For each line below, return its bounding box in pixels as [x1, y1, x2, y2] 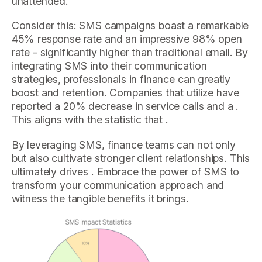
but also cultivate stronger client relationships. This [11, 152, 250, 165]
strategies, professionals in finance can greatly [11, 73, 231, 86]
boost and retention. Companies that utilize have [11, 87, 240, 99]
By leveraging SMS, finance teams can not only [11, 139, 236, 151]
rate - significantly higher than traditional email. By [11, 46, 249, 59]
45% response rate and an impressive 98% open [11, 33, 242, 46]
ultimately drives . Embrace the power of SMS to [11, 166, 240, 178]
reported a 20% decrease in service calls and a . [11, 100, 239, 113]
